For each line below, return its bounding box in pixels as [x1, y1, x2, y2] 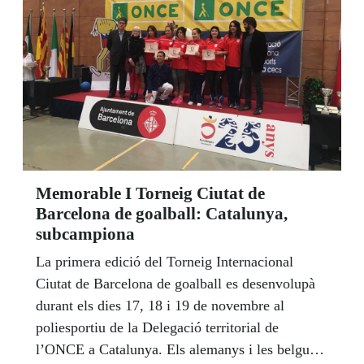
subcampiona [36, 223, 135, 244]
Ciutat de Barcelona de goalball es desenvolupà [36, 275, 315, 292]
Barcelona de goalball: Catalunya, [36, 203, 288, 223]
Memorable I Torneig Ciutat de [36, 183, 265, 203]
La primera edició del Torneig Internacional [36, 253, 293, 270]
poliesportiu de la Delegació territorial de [36, 318, 279, 336]
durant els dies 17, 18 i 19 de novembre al [36, 297, 284, 314]
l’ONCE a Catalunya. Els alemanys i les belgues [36, 340, 322, 357]
